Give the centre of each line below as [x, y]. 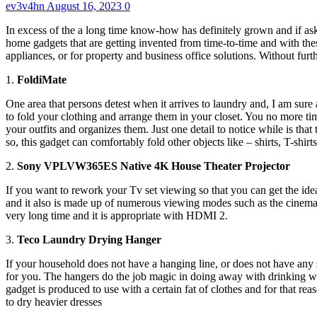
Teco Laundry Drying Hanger [89, 239]
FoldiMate [42, 79]
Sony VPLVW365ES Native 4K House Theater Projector [154, 166]
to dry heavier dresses [54, 301]
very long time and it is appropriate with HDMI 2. [117, 215]
